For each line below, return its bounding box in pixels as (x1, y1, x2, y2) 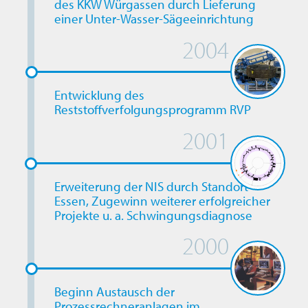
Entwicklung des (54, 87, 144, 104)
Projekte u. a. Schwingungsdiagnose (54, 206, 252, 223)
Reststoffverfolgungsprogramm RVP (54, 101, 251, 118)
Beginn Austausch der (54, 283, 175, 300)
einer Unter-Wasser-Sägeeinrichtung (54, 10, 254, 27)
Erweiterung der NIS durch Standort (54, 177, 248, 195)
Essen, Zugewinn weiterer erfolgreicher (54, 192, 270, 209)
